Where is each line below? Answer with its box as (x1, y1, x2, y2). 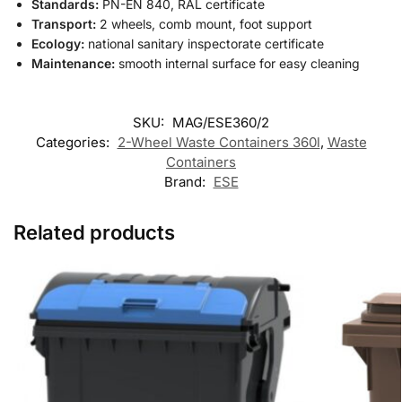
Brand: (163, 172, 209, 190)
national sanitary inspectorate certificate (84, 35, 324, 51)
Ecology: (31, 35, 84, 51)
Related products (13, 220, 175, 244)
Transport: (31, 15, 96, 31)
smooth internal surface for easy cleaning (115, 55, 360, 71)
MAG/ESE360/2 (172, 113, 269, 131)
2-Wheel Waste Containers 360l (117, 133, 320, 151)
